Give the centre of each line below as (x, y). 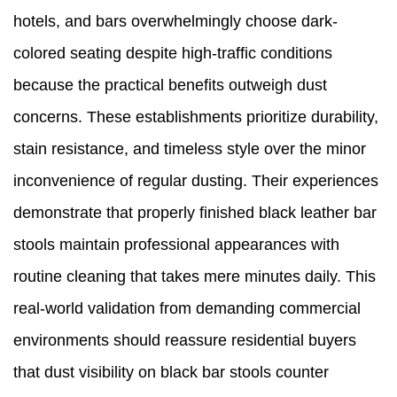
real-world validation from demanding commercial (187, 309)
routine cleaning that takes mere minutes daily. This (195, 277)
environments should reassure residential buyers (185, 341)
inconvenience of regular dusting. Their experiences (196, 181)
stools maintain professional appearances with (176, 245)
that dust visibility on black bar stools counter (171, 373)
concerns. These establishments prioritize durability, (196, 117)
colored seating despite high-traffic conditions (173, 54)
